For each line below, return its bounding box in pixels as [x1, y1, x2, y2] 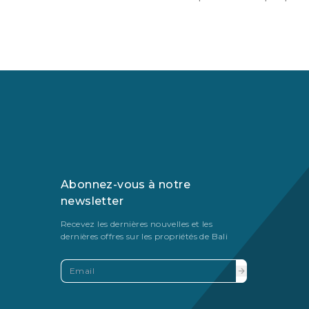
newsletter [61, 195, 124, 208]
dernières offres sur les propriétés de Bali [61, 231, 228, 242]
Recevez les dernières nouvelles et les [61, 219, 213, 230]
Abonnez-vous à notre [61, 178, 190, 192]
